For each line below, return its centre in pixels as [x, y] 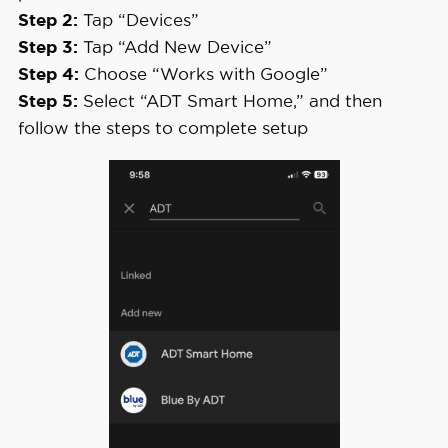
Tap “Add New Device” [174, 46]
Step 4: [48, 73]
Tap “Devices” [138, 19]
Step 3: [47, 46]
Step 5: [47, 100]
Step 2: [47, 19]
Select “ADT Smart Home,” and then [229, 100]
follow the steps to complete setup [162, 127]
